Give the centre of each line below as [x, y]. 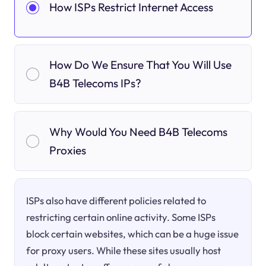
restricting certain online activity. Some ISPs [121, 217]
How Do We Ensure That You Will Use [140, 65]
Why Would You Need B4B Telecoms [138, 132]
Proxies [67, 150]
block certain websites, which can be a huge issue [133, 233]
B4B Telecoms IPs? [95, 83]
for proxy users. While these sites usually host [124, 250]
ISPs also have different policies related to [116, 200]
